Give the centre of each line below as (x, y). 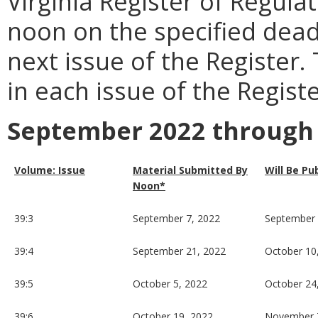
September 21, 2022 (179, 251)
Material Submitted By (190, 170)
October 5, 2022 (170, 284)
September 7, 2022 (176, 219)
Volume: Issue (50, 170)
